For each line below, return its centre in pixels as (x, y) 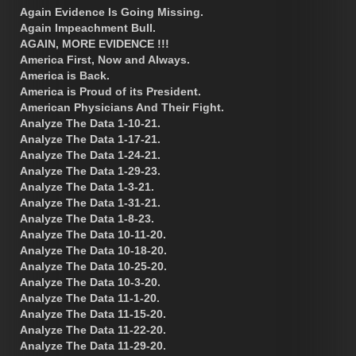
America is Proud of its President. (110, 91)
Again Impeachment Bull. (88, 27)
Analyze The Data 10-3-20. (90, 282)
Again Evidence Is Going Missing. (112, 12)
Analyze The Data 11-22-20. (93, 329)
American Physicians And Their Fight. (122, 107)
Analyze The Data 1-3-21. (87, 186)
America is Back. (65, 75)
